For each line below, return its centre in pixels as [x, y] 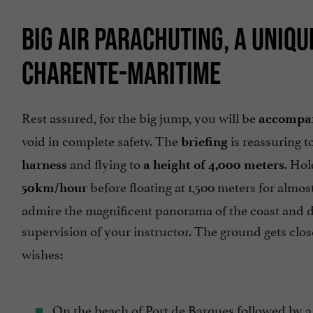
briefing [204, 141]
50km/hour [54, 187]
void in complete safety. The [101, 139]
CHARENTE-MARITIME [121, 73]
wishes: [42, 253]
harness [44, 164]
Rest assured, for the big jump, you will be [140, 116]
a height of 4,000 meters [214, 164]
